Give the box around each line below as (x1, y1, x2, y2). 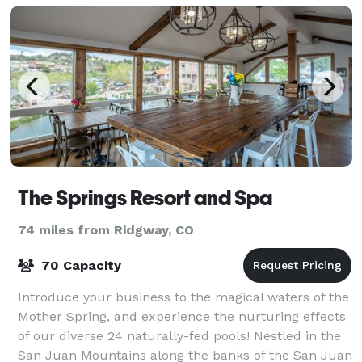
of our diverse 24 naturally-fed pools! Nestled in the (18, 327, 341, 343)
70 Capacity (37, 257, 121, 273)
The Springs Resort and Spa (18, 185, 272, 210)
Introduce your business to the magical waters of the (18, 288, 349, 305)
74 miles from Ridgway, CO (18, 221, 194, 238)
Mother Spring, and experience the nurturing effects (18, 308, 346, 324)
